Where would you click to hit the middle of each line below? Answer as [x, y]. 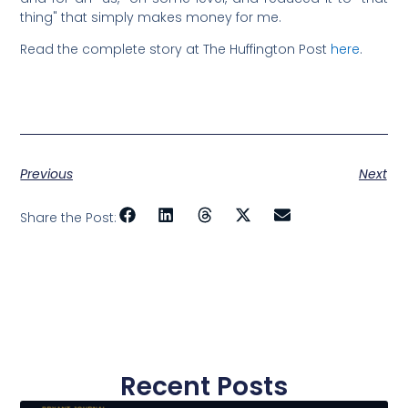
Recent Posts [204, 386]
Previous [47, 173]
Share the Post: [69, 217]
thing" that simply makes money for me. [151, 17]
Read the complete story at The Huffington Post [176, 49]
